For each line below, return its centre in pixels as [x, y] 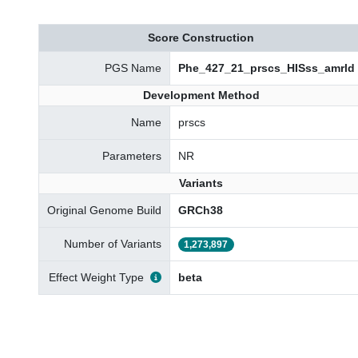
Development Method [201, 95]
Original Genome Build [104, 210]
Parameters [132, 156]
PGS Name [133, 68]
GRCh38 [201, 210]
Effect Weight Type [96, 277]
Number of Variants [113, 244]
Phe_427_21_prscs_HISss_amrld [267, 68]
